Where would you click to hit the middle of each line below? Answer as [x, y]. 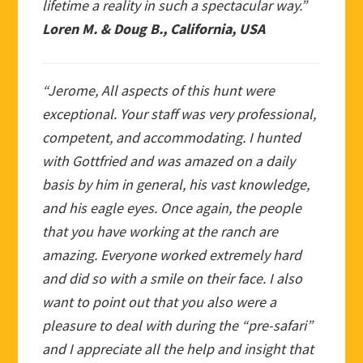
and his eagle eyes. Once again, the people [172, 207]
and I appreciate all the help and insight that [178, 348]
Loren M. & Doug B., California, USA [154, 28]
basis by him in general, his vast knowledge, [176, 184]
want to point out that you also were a [160, 301]
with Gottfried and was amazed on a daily [169, 160]
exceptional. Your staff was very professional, [179, 113]
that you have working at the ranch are [160, 231]
